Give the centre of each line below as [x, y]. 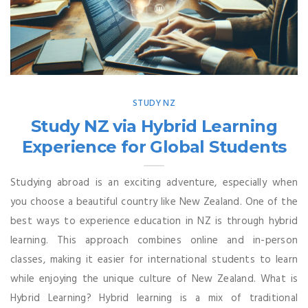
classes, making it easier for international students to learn [154, 260]
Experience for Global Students [154, 147]
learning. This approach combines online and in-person [154, 241]
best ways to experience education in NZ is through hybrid [154, 222]
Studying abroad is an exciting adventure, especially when [154, 183]
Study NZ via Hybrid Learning [154, 126]
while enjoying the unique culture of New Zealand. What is [154, 279]
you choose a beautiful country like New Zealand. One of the [154, 202]
